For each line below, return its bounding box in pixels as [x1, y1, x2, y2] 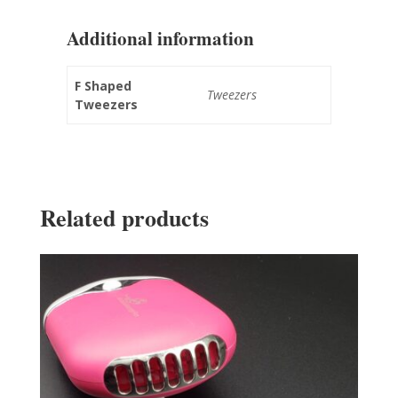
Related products [39, 201, 209, 235]
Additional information [66, 25, 254, 52]
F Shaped [75, 77, 131, 95]
